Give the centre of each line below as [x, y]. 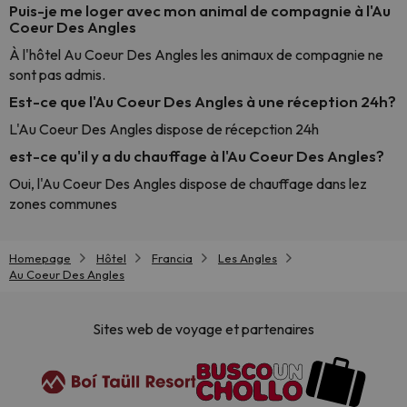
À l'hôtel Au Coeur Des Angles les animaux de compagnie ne [196, 55]
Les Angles [248, 258]
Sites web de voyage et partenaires [203, 329]
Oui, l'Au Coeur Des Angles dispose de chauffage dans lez [188, 184]
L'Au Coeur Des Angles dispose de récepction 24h [164, 129]
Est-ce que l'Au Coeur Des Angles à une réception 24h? [203, 101]
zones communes [63, 203]
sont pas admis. [57, 74]
